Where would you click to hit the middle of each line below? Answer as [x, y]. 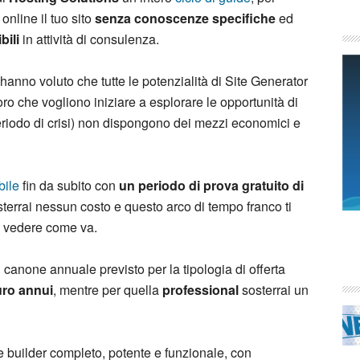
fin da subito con [69, 185]
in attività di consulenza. [89, 39]
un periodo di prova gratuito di [211, 185]
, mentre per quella [108, 290]
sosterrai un [275, 290]
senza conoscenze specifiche [185, 18]
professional [202, 290]
